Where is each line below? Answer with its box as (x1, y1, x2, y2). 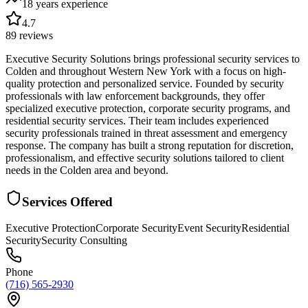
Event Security (177, 222, 241, 234)
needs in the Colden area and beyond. (5, 164, 168, 176)
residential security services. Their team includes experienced (5, 114, 269, 126)
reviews (16, 29, 53, 41)
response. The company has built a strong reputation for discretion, (5, 139, 294, 151)
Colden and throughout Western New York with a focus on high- (5, 65, 286, 77)
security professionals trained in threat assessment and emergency (5, 126, 287, 139)
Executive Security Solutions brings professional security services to (5, 52, 300, 65)
